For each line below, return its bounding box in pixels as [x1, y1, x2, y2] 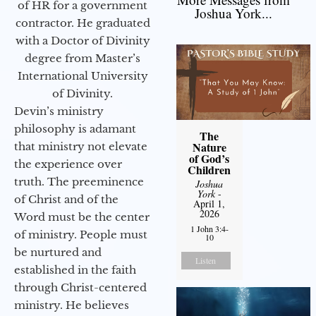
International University [17, 69, 148, 83]
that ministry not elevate [14, 140, 147, 154]
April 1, [193, 197, 226, 211]
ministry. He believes [14, 298, 129, 312]
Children [188, 162, 231, 178]
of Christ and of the [14, 193, 119, 207]
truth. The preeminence [14, 175, 144, 189]
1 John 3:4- [190, 223, 229, 235]
